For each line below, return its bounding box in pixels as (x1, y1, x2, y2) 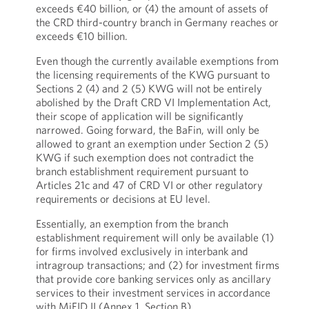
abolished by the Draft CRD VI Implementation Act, (35, 95, 271, 109)
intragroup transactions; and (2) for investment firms (35, 258, 279, 272)
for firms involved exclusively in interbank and (35, 244, 248, 258)
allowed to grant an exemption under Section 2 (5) (35, 137, 268, 150)
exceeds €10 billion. (35, 29, 128, 43)
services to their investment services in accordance (35, 286, 270, 299)
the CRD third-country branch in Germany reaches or (35, 15, 279, 29)
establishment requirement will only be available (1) (35, 230, 274, 244)
